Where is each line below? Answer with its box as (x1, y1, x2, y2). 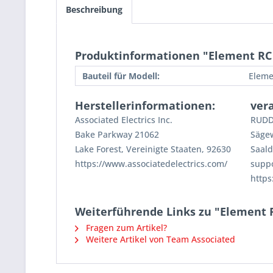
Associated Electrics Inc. (75, 114, 172, 126)
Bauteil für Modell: (82, 70, 160, 82)
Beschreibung (66, 4, 122, 16)
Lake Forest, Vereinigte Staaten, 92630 (75, 143, 231, 155)
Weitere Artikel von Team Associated (83, 233, 235, 246)
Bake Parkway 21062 (75, 129, 159, 141)
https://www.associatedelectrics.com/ (75, 158, 227, 170)
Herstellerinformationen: (75, 98, 215, 113)
